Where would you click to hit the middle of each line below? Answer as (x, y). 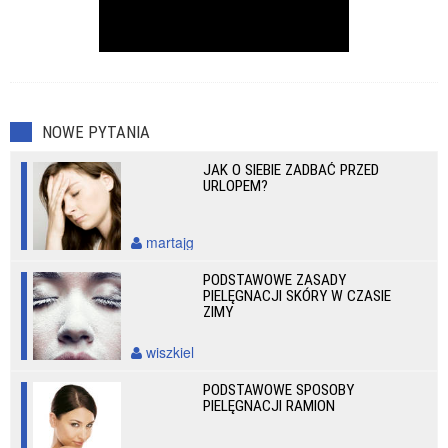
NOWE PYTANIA (96, 132)
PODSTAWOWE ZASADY (275, 280)
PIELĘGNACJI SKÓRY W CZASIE (297, 296)
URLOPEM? (236, 186)
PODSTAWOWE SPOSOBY (279, 390)
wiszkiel (168, 352)
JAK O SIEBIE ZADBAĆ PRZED (291, 170)
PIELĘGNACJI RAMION (269, 406)
